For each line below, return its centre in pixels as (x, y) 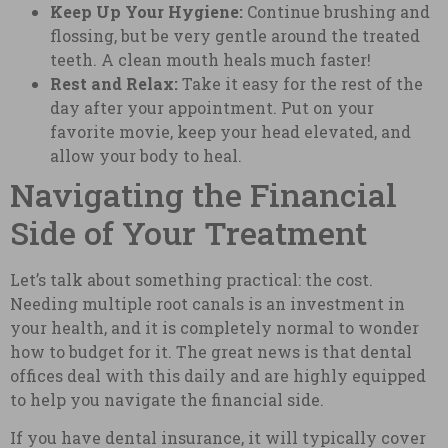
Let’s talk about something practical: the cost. (191, 279)
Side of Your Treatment (188, 232)
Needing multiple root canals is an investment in (207, 303)
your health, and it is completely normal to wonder (214, 327)
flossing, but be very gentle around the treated (235, 35)
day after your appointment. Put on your (212, 107)
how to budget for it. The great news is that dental (211, 351)
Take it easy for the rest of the (300, 83)
